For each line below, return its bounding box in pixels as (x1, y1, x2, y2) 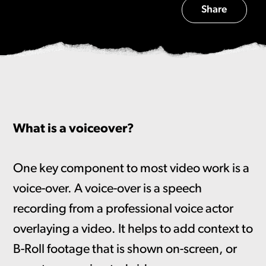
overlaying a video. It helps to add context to (12, 223, 253, 236)
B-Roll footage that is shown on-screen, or (12, 243, 237, 256)
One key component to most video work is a (12, 162, 249, 175)
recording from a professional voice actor (12, 202, 233, 216)
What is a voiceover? (12, 123, 134, 136)
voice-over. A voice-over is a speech (12, 182, 202, 195)
